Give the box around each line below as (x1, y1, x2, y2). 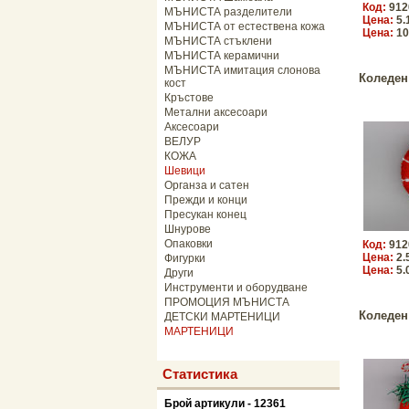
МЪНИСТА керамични (164, 49, 279, 62)
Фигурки (164, 252, 205, 265)
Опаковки (164, 237, 213, 250)
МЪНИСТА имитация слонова (164, 64, 320, 77)
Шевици (164, 164, 205, 177)
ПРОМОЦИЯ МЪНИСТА (164, 296, 289, 309)
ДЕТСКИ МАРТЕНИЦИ (164, 310, 280, 323)
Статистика (163, 366, 237, 382)
